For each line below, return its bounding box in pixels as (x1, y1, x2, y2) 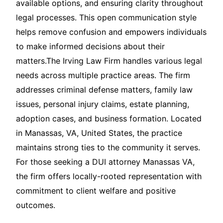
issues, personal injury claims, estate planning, (16, 99, 189, 110)
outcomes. (16, 200, 55, 211)
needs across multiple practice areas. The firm (16, 70, 190, 81)
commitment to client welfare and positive (16, 186, 176, 196)
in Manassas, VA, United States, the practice (16, 128, 182, 138)
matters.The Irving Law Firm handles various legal (16, 56, 202, 66)
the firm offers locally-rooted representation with (16, 171, 202, 182)
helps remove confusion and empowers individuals (16, 27, 207, 37)
